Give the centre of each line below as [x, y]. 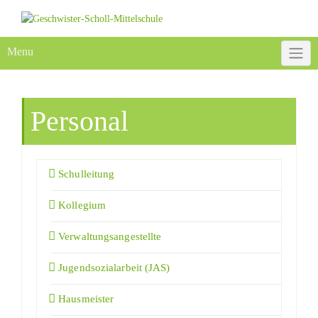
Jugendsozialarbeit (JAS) [114, 267]
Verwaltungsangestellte [110, 236]
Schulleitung [87, 174]
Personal [79, 121]
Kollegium [82, 205]
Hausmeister [86, 298]
